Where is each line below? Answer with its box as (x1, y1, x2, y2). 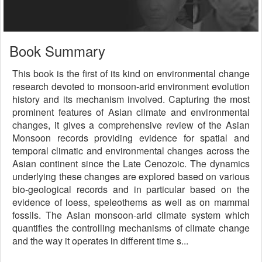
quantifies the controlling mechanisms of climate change (12, 221, 250, 235)
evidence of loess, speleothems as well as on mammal (12, 195, 250, 209)
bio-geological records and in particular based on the (12, 182, 250, 196)
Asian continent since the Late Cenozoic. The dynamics (12, 157, 250, 170)
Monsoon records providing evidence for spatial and (12, 131, 250, 144)
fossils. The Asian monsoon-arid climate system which (12, 208, 250, 222)
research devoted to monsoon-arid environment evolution (12, 80, 250, 93)
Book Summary (9, 40, 105, 61)
